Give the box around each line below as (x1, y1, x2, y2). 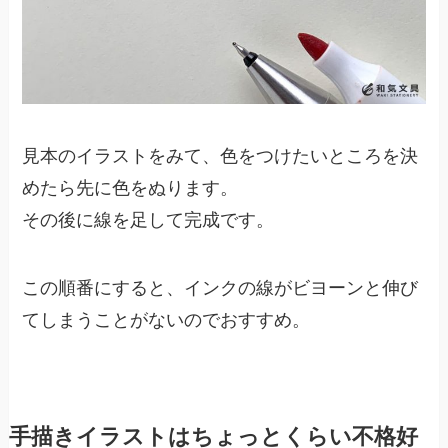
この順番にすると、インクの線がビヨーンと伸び (22, 277, 419, 298)
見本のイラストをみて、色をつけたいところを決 (22, 146, 419, 167)
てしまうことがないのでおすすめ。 (22, 309, 311, 330)
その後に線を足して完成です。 (22, 210, 275, 231)
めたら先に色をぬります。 (22, 178, 239, 199)
